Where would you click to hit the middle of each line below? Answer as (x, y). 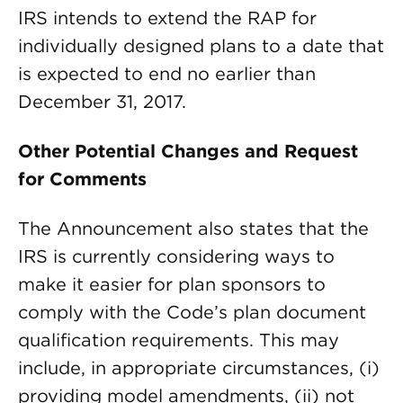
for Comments (82, 179)
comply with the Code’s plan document (192, 312)
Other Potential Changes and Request (188, 151)
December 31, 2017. (102, 102)
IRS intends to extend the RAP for (167, 18)
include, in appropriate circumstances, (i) (199, 368)
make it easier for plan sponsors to (172, 284)
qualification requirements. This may (179, 340)
